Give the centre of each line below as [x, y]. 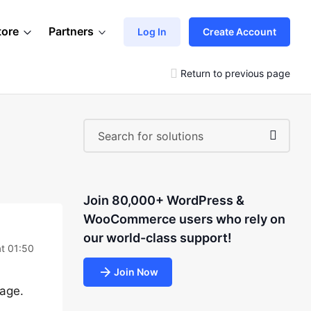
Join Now [136, 272]
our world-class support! [157, 238]
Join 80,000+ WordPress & [163, 200]
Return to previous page [235, 73]
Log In [152, 31]
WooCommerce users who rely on [184, 219]
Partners [71, 31]
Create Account [239, 31]
